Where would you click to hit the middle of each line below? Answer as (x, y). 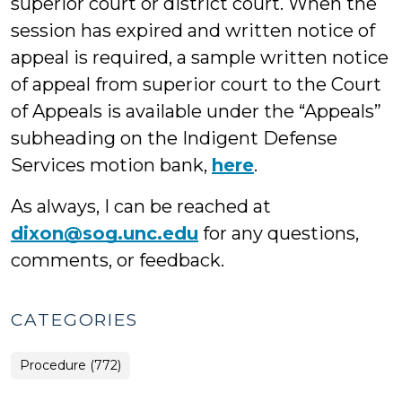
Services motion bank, (111, 165)
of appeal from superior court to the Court (196, 84)
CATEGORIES (74, 320)
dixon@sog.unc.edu (105, 233)
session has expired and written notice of (193, 31)
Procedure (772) (70, 365)
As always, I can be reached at (141, 206)
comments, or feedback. (118, 260)
